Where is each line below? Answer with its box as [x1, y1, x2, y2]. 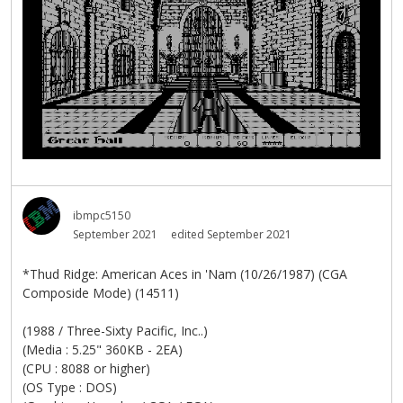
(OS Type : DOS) [22, 379, 117, 397]
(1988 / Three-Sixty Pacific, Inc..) [22, 322, 208, 340]
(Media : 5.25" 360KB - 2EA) [22, 341, 183, 359]
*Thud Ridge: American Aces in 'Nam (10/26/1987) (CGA [22, 265, 347, 283]
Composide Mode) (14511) [22, 284, 179, 302]
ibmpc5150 [73, 208, 130, 224]
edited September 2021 [171, 227, 291, 243]
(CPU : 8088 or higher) [22, 360, 150, 378]
